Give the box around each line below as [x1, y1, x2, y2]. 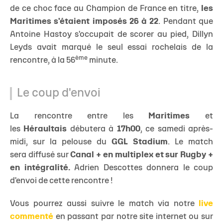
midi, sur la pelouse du [10, 138, 111, 146]
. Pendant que [158, 18, 214, 25]
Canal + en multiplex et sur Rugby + [70, 151, 214, 159]
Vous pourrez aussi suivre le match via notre [10, 200, 199, 208]
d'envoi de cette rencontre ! [10, 177, 113, 185]
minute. [88, 57, 118, 64]
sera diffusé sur [10, 151, 71, 159]
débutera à [67, 125, 117, 133]
